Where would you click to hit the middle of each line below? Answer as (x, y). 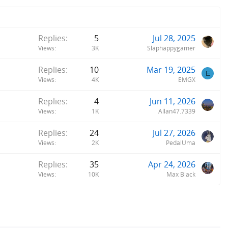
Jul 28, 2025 (174, 38)
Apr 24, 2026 (172, 165)
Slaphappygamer (171, 48)
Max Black (181, 175)
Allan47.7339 (177, 111)
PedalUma (181, 143)
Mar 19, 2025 (171, 70)
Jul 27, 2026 (174, 133)
